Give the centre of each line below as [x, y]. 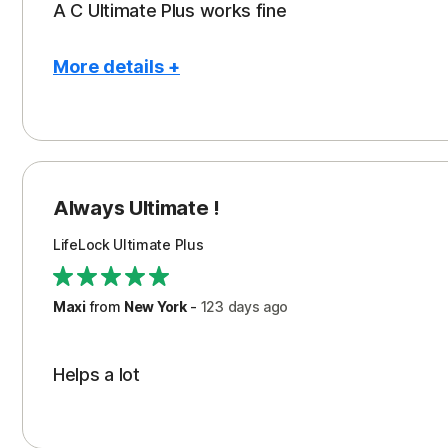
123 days [230, 306]
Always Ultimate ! [136, 208]
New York [155, 306]
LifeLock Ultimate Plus [128, 244]
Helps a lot [96, 374]
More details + [116, 66]
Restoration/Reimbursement [176, 166]
